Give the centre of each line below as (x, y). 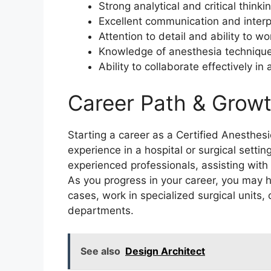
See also (100, 251)
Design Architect (165, 251)
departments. (101, 210)
